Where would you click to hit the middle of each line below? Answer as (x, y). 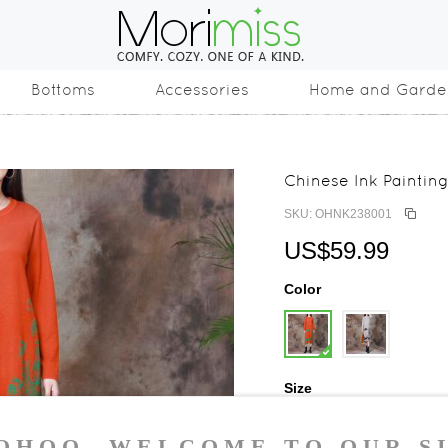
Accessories (202, 89)
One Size (321, 424)
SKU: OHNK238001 (338, 214)
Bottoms (63, 89)
